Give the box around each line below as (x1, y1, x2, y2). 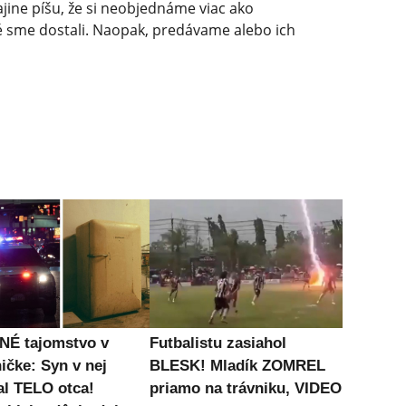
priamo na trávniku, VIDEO (149, 380, 342, 398)
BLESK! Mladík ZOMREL (149, 357, 325, 375)
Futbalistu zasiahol (149, 334, 286, 353)
